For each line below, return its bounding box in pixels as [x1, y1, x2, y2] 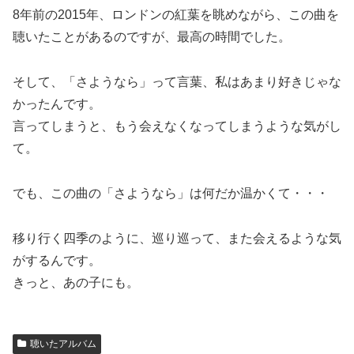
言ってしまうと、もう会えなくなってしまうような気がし [13, 119, 341, 134]
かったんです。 [13, 97, 101, 111]
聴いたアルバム [29, 337, 96, 349]
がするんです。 [13, 253, 101, 267]
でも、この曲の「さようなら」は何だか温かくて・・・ [13, 186, 329, 200]
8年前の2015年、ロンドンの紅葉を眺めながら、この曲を [13, 8, 339, 22]
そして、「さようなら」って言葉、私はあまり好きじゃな [13, 75, 341, 89]
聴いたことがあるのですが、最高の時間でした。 [13, 30, 291, 44]
